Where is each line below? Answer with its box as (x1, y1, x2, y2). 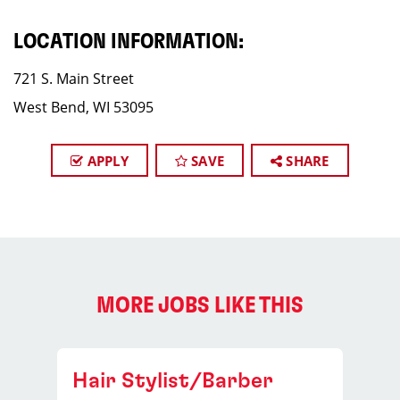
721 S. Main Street (13, 69, 134, 88)
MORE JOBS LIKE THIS (96, 294, 304, 317)
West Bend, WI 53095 (13, 97, 154, 117)
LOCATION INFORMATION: (13, 31, 244, 53)
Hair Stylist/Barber (72, 371, 273, 392)
